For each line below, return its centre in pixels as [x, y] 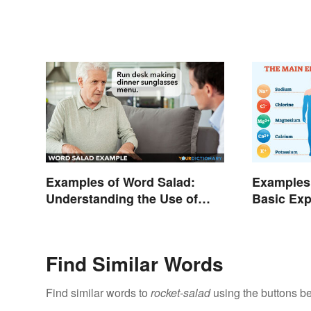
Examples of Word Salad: [120, 182]
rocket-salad [180, 292]
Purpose [277, 215]
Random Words [92, 215]
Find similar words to [98, 292]
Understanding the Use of [122, 198]
